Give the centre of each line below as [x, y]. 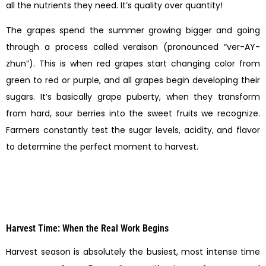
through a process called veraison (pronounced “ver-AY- [133, 47]
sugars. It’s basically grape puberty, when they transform [133, 96]
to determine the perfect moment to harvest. [102, 146]
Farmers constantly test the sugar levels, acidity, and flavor [133, 130]
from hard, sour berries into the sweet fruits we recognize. [133, 113]
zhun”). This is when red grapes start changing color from [133, 63]
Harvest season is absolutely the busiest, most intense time [133, 252]
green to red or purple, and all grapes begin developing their [133, 80]
